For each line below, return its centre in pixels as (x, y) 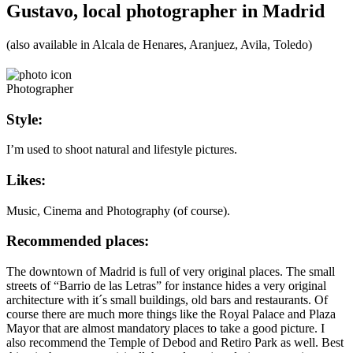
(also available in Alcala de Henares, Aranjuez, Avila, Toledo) (159, 44)
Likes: (26, 180)
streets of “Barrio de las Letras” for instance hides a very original (166, 286)
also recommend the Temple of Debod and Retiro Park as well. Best (175, 343)
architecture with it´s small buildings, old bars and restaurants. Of (167, 300)
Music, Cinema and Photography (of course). (118, 210)
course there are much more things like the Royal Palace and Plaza (171, 314)
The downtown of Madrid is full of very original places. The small (171, 272)
